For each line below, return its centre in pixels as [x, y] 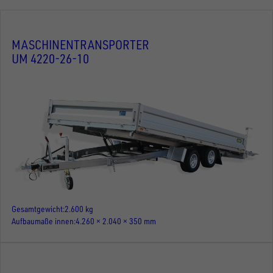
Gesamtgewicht [37, 209]
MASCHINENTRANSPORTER [80, 45]
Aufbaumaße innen [43, 221]
